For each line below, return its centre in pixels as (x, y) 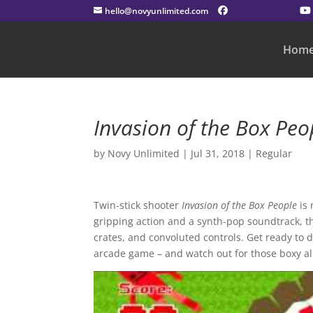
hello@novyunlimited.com (157, 11)
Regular (274, 153)
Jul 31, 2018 (218, 153)
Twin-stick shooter (138, 205)
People (284, 205)
